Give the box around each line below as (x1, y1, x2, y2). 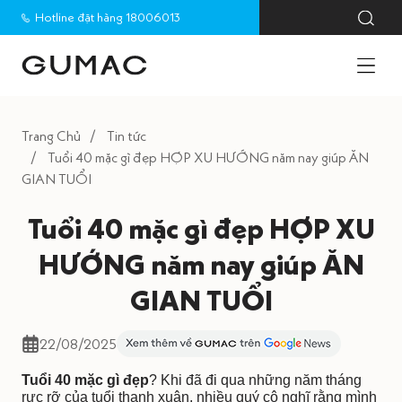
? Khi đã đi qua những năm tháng (149, 372, 362, 389)
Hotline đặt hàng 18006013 (35, 9, 180, 25)
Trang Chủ (22, 127, 81, 144)
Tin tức (107, 127, 146, 144)
